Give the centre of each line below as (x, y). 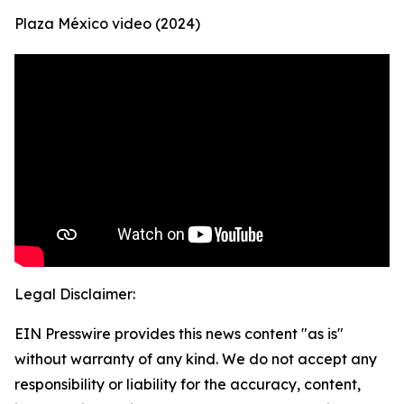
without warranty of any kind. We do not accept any (196, 359)
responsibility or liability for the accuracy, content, (188, 385)
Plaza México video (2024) (107, 24)
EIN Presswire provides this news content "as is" (179, 334)
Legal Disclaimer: (75, 294)
